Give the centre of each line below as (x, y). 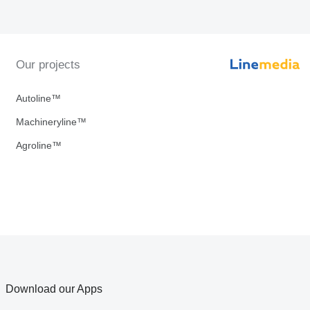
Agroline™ (38, 145)
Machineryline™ (51, 122)
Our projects (48, 65)
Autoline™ (38, 98)
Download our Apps (54, 289)
